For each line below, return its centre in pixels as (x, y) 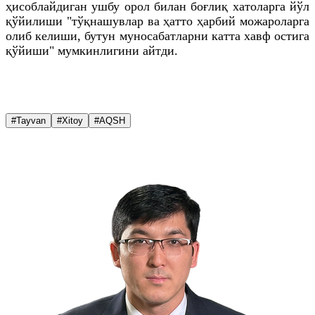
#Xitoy (70, 120)
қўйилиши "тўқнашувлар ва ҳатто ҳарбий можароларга (157, 21)
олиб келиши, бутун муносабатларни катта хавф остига (157, 36)
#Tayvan (28, 120)
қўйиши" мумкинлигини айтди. (92, 50)
